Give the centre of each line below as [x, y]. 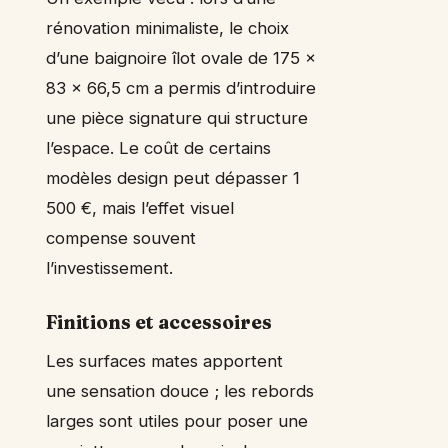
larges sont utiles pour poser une [177, 421]
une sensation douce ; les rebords [180, 391]
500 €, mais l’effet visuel [140, 208]
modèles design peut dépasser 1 [173, 178]
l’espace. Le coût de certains [158, 148]
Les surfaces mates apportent [164, 361]
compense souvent [121, 238]
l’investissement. [109, 268]
